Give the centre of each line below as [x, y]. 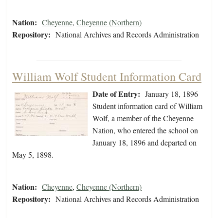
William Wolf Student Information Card [107, 77]
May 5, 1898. [33, 155]
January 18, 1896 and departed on [145, 143]
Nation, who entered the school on [145, 130]
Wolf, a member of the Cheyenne [143, 118]
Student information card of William [147, 106]
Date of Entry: [116, 94]
